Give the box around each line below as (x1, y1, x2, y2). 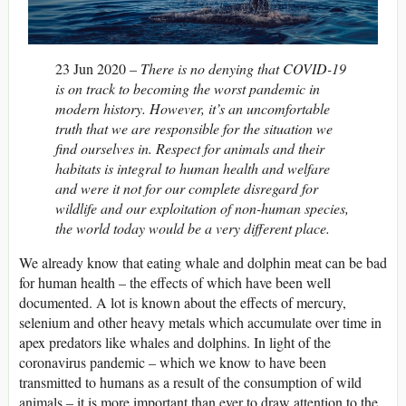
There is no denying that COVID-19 (140, 59, 346, 79)
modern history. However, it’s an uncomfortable (55, 99, 330, 119)
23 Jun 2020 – (55, 59, 140, 79)
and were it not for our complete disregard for (55, 179, 318, 198)
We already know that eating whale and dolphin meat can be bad (19, 253, 387, 273)
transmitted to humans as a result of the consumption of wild (19, 372, 362, 392)
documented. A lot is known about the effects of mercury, (19, 293, 346, 313)
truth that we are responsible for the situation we (55, 119, 333, 139)
